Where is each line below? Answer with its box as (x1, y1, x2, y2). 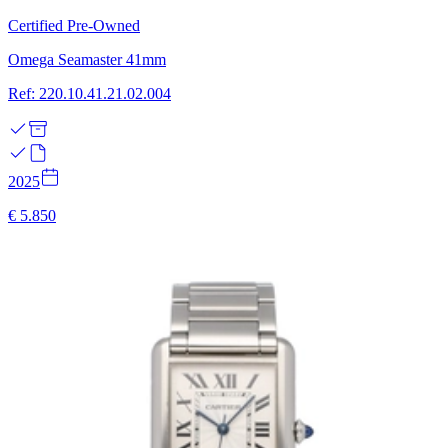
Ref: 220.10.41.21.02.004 (8, 84, 171, 102)
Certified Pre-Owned (8, 16, 140, 34)
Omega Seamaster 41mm (8, 50, 166, 68)
